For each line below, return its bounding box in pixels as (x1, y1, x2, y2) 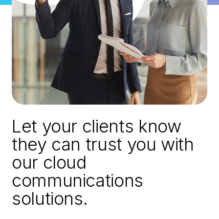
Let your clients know (12, 115, 181, 137)
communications (12, 170, 143, 192)
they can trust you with (12, 133, 194, 155)
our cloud (12, 152, 87, 174)
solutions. (12, 188, 88, 210)
